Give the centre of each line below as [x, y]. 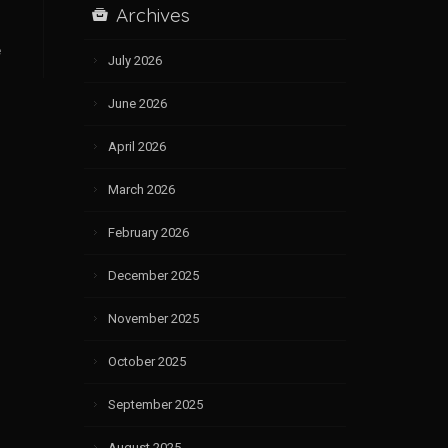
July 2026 [134, 60]
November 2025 [153, 318]
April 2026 [136, 146]
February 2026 [148, 232]
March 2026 [141, 189]
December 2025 [153, 275]
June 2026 [137, 103]
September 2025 [155, 404]
